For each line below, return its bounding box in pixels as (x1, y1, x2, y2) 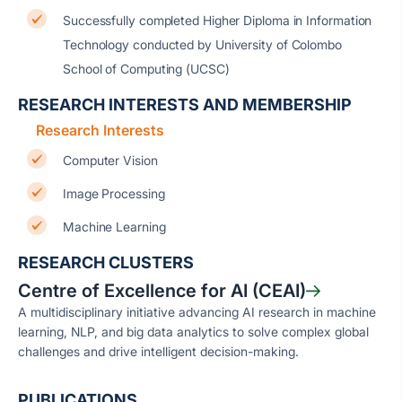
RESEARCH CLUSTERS (18, 253, 194, 272)
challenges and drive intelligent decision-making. (18, 344, 299, 359)
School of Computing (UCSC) (63, 61, 230, 76)
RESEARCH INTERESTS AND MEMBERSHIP (18, 95, 352, 114)
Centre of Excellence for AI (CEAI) (18, 280, 306, 301)
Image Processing (63, 186, 165, 201)
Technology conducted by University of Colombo (63, 37, 342, 52)
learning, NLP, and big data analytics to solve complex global (18, 324, 369, 339)
